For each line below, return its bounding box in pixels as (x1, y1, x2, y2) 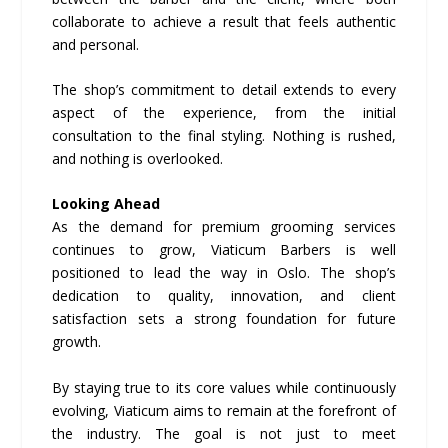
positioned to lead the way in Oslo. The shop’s (52, 263, 396, 283)
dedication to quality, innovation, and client (52, 286, 396, 306)
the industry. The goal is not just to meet (52, 423, 396, 443)
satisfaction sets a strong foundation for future (52, 309, 396, 329)
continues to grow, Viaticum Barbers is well (52, 240, 396, 260)
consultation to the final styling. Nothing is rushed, (52, 125, 396, 145)
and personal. (52, 34, 140, 54)
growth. (52, 332, 102, 352)
